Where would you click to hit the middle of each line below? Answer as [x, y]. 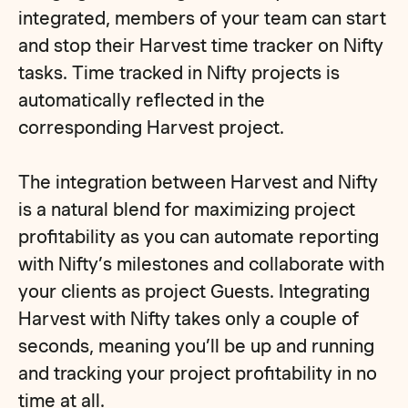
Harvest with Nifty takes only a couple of [189, 319]
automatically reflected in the [142, 100]
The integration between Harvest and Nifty [199, 182]
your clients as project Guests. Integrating [194, 291]
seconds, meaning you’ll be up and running [197, 346]
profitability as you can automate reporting [199, 237]
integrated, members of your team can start [203, 18]
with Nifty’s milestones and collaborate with [202, 264]
